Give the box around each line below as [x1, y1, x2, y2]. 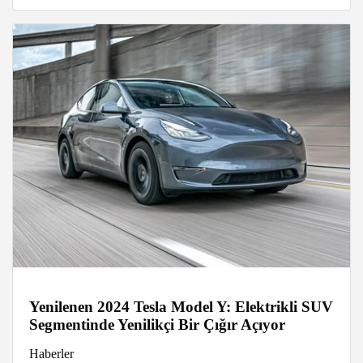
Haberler [29, 347, 74, 361]
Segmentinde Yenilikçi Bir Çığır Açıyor [29, 316, 285, 334]
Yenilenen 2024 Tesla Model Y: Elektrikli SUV [29, 298, 333, 316]
